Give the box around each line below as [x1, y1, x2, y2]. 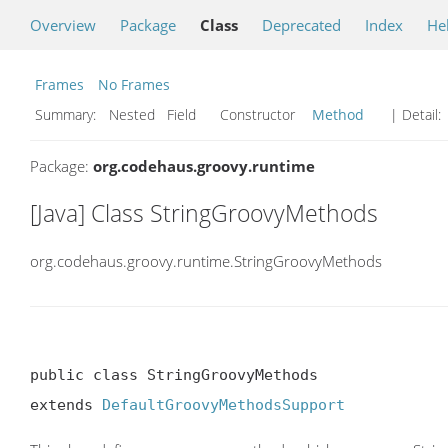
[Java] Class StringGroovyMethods [30, 197, 378, 229]
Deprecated [262, 15, 341, 35]
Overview [30, 15, 96, 35]
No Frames [98, 75, 170, 94]
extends [30, 395, 102, 414]
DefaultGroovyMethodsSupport [102, 395, 345, 414]
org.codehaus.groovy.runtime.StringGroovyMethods [30, 250, 382, 271]
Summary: [35, 105, 100, 124]
